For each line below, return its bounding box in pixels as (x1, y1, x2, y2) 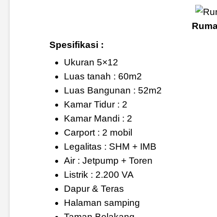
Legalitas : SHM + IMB (63, 141, 156, 152)
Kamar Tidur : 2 (63, 99, 127, 110)
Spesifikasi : (49, 40, 104, 50)
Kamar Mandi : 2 (63, 113, 132, 124)
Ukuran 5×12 (63, 57, 118, 68)
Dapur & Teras (63, 184, 124, 194)
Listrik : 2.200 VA (63, 170, 134, 180)
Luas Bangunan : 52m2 (63, 85, 162, 96)
